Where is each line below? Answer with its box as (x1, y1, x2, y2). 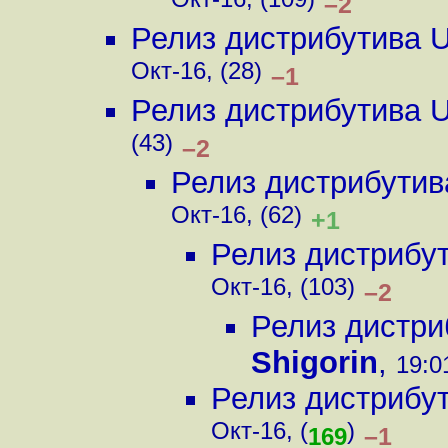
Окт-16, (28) (131, 57, 262, 92)
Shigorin (251, 345, 378, 380)
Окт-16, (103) (211, 273, 355, 308)
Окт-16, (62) (171, 201, 302, 236)
